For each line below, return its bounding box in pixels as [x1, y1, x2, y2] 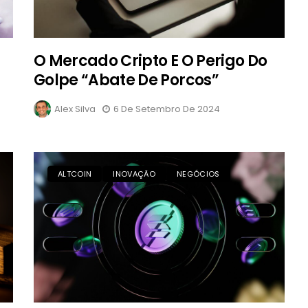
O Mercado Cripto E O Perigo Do [34, 50, 267, 72]
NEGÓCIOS [177, 168, 220, 180]
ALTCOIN [58, 168, 92, 180]
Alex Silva [54, 102, 96, 116]
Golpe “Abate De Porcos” [34, 69, 219, 91]
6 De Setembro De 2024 [113, 102, 221, 116]
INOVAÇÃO [113, 168, 155, 180]
